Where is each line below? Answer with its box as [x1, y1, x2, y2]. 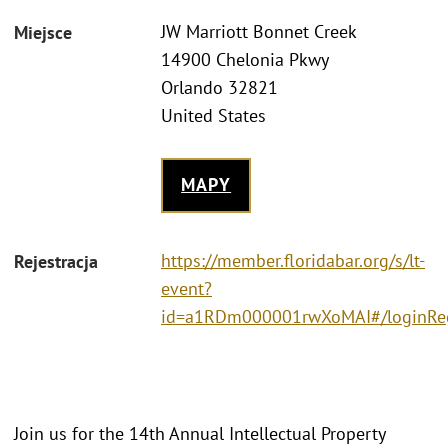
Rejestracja [14, 249, 98, 273]
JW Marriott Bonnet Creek [161, 20, 357, 44]
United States [161, 104, 266, 128]
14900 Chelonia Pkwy [161, 48, 329, 72]
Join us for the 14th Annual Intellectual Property [14, 422, 385, 445]
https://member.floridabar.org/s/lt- [161, 248, 425, 272]
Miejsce [14, 21, 72, 45]
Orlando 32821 [161, 76, 278, 100]
